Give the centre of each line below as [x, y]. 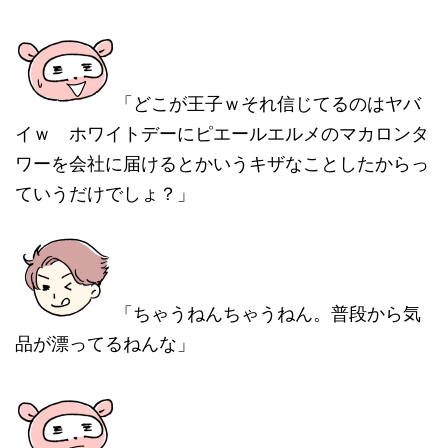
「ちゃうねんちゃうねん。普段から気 [268, 313]
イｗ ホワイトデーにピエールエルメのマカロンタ [222, 133]
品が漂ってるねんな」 [105, 343]
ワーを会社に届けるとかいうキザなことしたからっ [222, 163]
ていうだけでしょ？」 [105, 193]
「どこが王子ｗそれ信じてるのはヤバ [268, 103]
